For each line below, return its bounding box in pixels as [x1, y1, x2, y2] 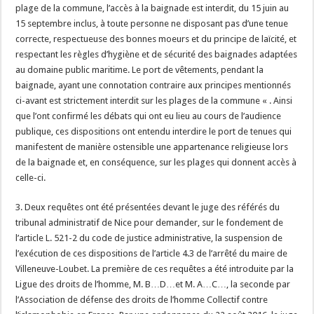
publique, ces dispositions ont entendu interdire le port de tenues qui [15, 126, 292, 137]
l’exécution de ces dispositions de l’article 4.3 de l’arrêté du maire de [15, 248, 288, 259]
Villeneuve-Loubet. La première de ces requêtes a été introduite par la [15, 264, 294, 274]
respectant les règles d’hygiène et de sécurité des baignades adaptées [15, 49, 298, 60]
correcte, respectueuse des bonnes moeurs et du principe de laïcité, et [15, 34, 297, 44]
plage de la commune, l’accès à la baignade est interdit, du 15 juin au [15, 3, 289, 13]
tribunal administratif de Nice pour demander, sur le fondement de [15, 217, 284, 228]
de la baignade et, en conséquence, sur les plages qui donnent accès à [15, 157, 297, 168]
